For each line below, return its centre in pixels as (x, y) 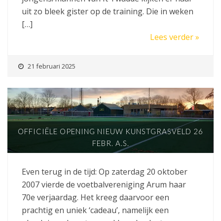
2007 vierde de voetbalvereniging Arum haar (104, 184)
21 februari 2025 (52, 66)
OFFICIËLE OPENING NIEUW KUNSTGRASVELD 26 (110, 131)
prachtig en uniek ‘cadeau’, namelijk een (95, 210)
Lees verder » (175, 37)
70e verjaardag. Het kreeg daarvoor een (95, 197)
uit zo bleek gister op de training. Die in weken (108, 12)
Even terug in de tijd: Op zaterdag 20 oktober (105, 171)
